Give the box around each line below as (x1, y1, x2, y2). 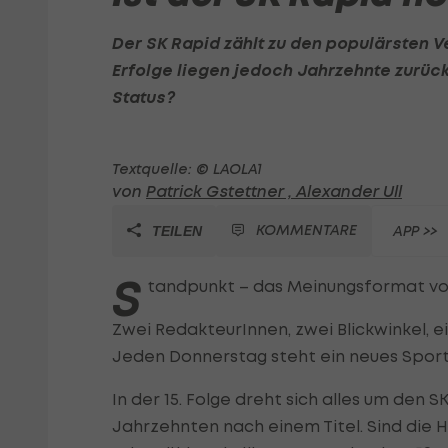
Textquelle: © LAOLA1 (112, 160, 262, 177)
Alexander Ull (296, 181, 402, 201)
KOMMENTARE (256, 221, 357, 238)
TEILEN (148, 223, 202, 239)
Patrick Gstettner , (146, 181, 296, 201)
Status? (112, 87, 175, 107)
